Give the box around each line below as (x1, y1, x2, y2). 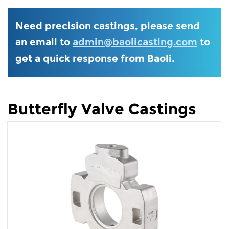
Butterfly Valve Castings (8, 100, 196, 119)
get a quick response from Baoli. (15, 53, 174, 64)
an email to (15, 36, 73, 48)
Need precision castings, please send (15, 20, 200, 32)
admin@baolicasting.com (73, 36, 197, 48)
